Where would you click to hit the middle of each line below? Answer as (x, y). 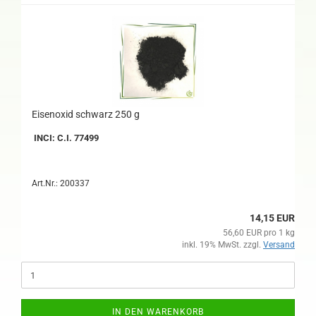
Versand (279, 245)
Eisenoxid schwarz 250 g (86, 114)
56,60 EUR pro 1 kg (259, 233)
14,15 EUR (272, 218)
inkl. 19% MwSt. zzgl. (223, 245)
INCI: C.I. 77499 (65, 138)
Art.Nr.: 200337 (61, 183)
